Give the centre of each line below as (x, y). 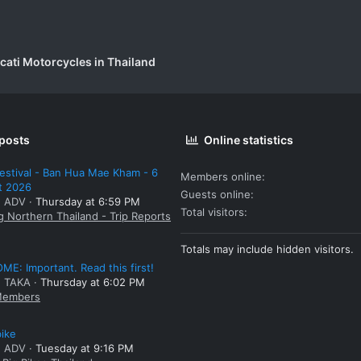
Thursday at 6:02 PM (93, 282)
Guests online (216, 194)
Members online (221, 176)
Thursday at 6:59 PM (88, 202)
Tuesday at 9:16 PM (85, 348)
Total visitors (212, 212)
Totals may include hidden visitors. (267, 249)
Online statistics (249, 139)
